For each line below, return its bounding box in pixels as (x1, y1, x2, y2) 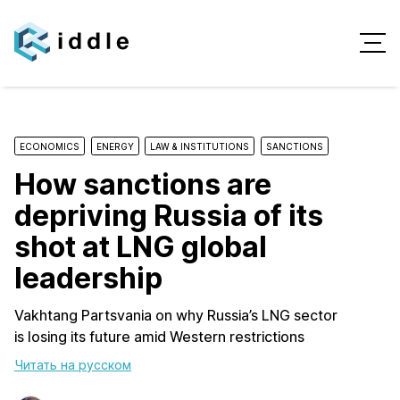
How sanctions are (14, 166, 271, 202)
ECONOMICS (20, 140, 79, 152)
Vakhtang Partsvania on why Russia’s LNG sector (14, 305, 337, 324)
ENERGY (96, 140, 134, 152)
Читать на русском (14, 356, 131, 372)
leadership (14, 260, 162, 296)
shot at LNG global (14, 229, 267, 264)
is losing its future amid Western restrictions (14, 327, 304, 346)
